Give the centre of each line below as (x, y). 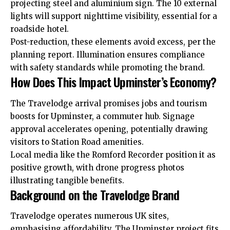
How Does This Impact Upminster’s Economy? (113, 82)
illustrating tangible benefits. (67, 180)
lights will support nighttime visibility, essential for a (114, 16)
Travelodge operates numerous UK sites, (90, 216)
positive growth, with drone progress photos (97, 167)
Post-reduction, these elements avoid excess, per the (113, 42)
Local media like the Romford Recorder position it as (113, 155)
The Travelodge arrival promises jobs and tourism (109, 103)
